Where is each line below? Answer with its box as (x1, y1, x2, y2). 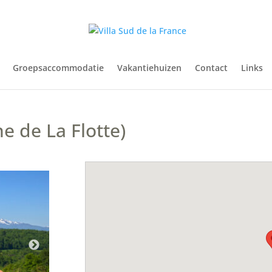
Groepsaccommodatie (12, 62, 104, 73)
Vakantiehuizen (117, 62, 182, 73)
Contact (194, 62, 228, 73)
